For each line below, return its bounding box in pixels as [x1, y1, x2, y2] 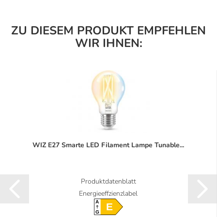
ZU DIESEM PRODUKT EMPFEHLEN [11, 22, 206, 38]
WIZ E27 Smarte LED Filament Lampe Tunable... [32, 140, 184, 150]
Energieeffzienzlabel [79, 188, 138, 198]
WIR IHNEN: [75, 35, 142, 51]
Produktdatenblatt [80, 176, 136, 186]
